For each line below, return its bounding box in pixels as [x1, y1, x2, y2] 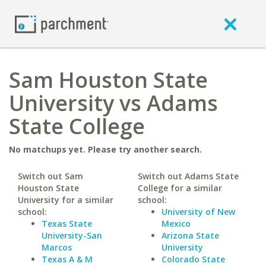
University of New [161, 206, 235, 217]
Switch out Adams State [137, 170, 239, 182]
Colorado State [161, 254, 225, 265]
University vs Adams [9, 88, 218, 118]
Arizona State [161, 230, 219, 241]
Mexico [161, 218, 191, 229]
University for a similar [18, 194, 113, 205]
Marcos [42, 242, 72, 253]
